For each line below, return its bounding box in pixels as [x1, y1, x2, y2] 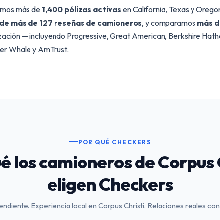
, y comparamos [142, 18, 197, 27]
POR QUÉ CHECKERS [78, 138, 151, 146]
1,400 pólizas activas [42, 4, 121, 14]
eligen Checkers [47, 172, 173, 195]
